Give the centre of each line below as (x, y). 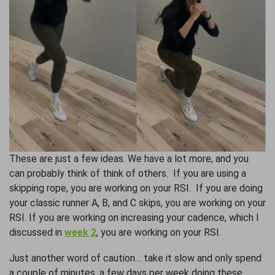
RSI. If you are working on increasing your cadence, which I (134, 217)
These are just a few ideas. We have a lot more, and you (129, 158)
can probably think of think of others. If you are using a (128, 173)
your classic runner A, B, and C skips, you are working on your (137, 203)
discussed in (37, 232)
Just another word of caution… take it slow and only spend (135, 258)
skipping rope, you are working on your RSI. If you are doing (136, 188)
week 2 (80, 232)
